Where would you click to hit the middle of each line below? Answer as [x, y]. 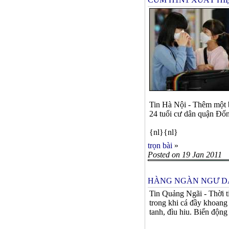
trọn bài [160, 146]
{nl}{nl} [164, 132]
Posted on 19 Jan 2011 [185, 155]
